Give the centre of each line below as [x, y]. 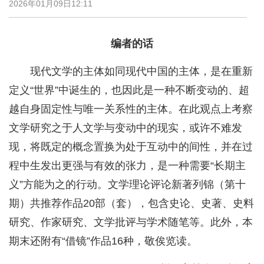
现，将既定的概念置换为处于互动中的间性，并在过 [131, 147]
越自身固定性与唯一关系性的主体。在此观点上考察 [131, 109]
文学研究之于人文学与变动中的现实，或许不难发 [126, 128]
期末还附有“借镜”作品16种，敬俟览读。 [103, 241]
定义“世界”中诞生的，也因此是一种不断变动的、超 [129, 90]
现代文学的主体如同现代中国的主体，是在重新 [141, 72]
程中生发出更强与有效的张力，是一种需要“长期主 [127, 166]
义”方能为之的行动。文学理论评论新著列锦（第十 [127, 185]
